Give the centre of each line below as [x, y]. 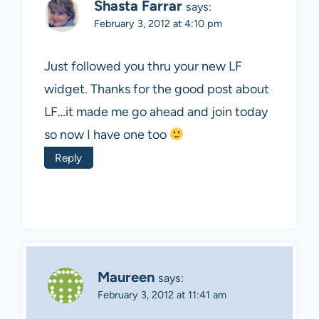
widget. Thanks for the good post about [157, 89]
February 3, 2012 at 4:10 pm [158, 24]
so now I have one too [107, 134]
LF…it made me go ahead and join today [156, 111]
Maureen [126, 277]
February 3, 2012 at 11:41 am [162, 294]
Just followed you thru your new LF [143, 66]
